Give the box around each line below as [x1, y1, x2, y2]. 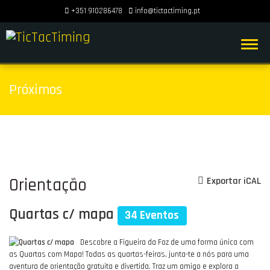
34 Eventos [125, 208, 180, 223]
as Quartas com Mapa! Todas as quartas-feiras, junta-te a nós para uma [9, 249, 249, 259]
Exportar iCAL [207, 175, 261, 187]
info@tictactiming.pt [134, 6, 200, 16]
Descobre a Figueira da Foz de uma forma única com [80, 237, 254, 247]
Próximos [9, 81, 62, 99]
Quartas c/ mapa [9, 205, 118, 224]
